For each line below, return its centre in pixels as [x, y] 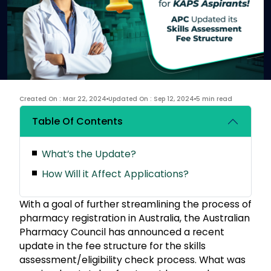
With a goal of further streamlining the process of [135, 204]
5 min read [214, 99]
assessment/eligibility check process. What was [132, 260]
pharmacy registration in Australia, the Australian [135, 218]
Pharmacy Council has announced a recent [122, 232]
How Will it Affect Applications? [115, 174]
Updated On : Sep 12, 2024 [151, 99]
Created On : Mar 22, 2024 [63, 99]
